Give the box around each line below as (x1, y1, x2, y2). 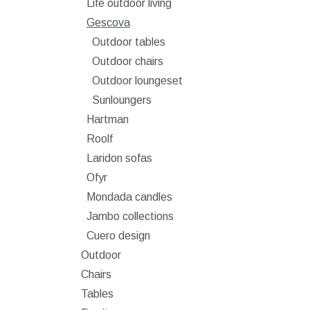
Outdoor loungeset (92, 75, 183, 86)
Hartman (86, 113, 129, 125)
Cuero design (86, 230, 150, 241)
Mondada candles (86, 191, 172, 203)
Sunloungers (92, 94, 152, 106)
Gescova (86, 17, 130, 28)
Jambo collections (86, 210, 174, 222)
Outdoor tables (92, 36, 165, 48)
